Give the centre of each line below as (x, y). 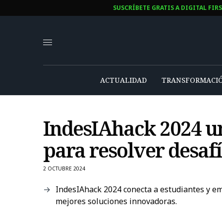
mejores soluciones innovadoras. (116, 201)
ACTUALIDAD (123, 80)
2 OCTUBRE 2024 (64, 168)
